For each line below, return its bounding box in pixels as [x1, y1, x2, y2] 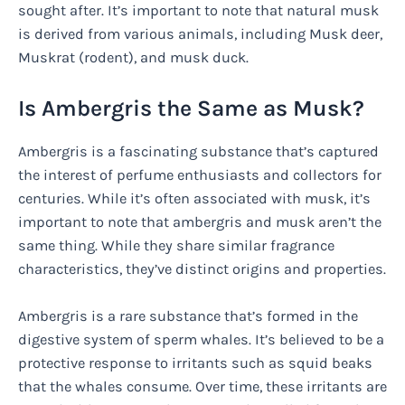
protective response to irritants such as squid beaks [18, 353, 372, 372]
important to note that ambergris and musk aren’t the [18, 212, 381, 231]
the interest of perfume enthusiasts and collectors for [18, 165, 381, 184]
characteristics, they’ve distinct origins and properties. [18, 259, 386, 278]
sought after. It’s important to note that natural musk [18, 2, 379, 20]
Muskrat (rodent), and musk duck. [18, 49, 249, 67]
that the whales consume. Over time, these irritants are [18, 377, 387, 395]
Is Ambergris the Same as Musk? [18, 94, 364, 121]
